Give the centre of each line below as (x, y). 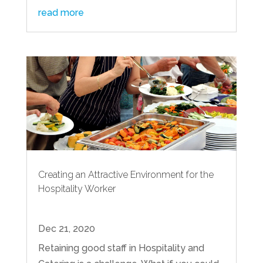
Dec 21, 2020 (66, 228)
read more (61, 13)
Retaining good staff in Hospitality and (121, 248)
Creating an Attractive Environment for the (126, 174)
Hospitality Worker (77, 188)
